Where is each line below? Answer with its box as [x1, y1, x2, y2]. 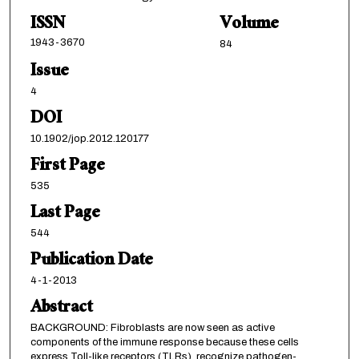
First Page [30, 151, 105, 184]
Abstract [30, 292, 92, 326]
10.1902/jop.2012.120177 [30, 133, 149, 145]
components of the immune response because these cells [30, 337, 299, 349]
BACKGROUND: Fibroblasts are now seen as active [30, 322, 275, 334]
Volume [219, 9, 279, 42]
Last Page [30, 198, 100, 232]
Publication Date [30, 245, 153, 279]
